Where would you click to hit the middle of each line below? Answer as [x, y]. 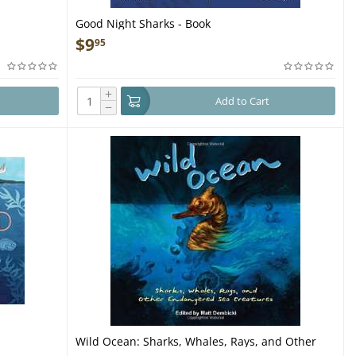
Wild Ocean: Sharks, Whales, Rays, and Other [196, 341]
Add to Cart [242, 101]
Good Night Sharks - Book [143, 23]
